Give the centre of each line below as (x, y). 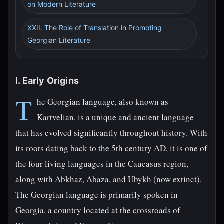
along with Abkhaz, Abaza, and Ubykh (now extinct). (109, 179)
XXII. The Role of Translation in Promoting (95, 28)
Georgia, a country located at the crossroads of (98, 210)
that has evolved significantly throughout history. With (111, 133)
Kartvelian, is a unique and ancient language (115, 117)
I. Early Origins (47, 81)
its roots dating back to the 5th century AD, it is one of (111, 148)
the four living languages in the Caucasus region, (102, 164)
